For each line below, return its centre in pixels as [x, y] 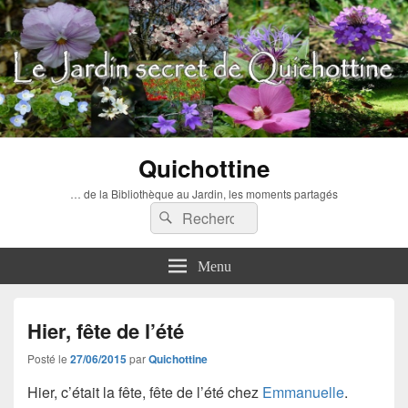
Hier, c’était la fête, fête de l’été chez [145, 392]
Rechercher [214, 214]
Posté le [49, 358]
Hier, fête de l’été [106, 330]
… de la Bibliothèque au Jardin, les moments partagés [204, 193]
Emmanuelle [303, 392]
